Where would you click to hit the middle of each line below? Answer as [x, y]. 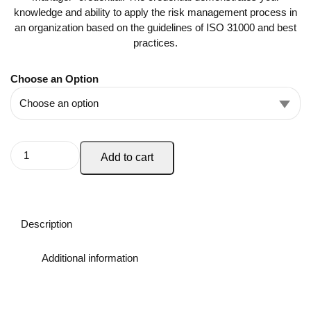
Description [47, 224]
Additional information [90, 258]
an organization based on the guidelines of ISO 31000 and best [155, 27]
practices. [155, 42]
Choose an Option [54, 78]
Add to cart [127, 158]
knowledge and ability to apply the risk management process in [155, 12]
